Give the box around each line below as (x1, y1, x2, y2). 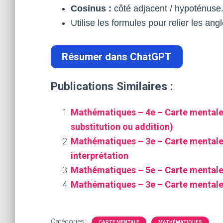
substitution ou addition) (71, 121, 173, 132)
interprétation (71, 150, 128, 161)
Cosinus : (71, 3, 111, 13)
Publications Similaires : (51, 80, 173, 93)
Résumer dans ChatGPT (62, 51, 172, 63)
